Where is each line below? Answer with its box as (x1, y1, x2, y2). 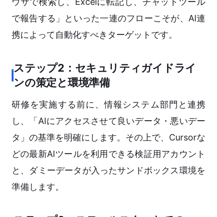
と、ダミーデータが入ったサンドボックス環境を (12, 165, 205, 176)
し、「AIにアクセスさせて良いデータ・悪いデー (12, 116, 205, 126)
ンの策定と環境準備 (14, 76, 110, 89)
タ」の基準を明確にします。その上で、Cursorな (12, 132, 205, 143)
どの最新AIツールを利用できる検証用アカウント (12, 149, 205, 159)
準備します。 (12, 182, 64, 192)
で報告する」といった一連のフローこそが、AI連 (12, 13, 205, 24)
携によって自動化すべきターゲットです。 (12, 30, 177, 40)
